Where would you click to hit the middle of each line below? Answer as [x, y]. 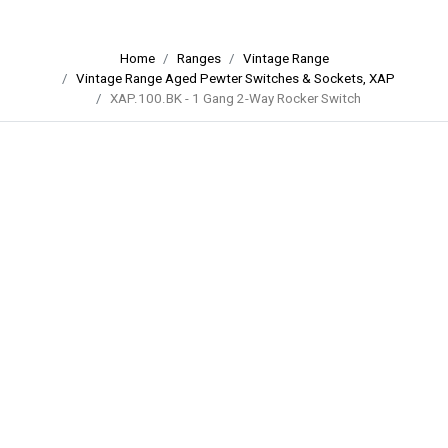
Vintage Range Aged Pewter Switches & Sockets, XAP [235, 79]
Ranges [198, 59]
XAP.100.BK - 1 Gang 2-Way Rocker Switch [235, 99]
